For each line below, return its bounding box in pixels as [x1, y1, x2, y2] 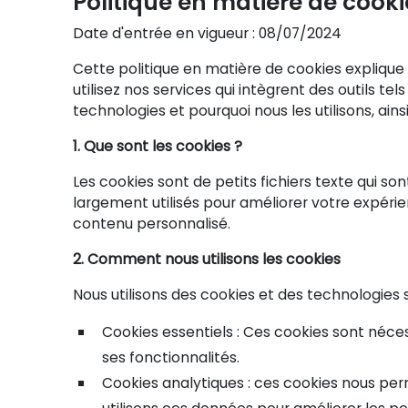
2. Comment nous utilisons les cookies [73, 248, 341, 270]
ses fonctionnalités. [101, 346, 240, 368]
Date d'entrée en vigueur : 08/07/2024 [73, 22, 342, 44]
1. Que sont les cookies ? [73, 135, 242, 157]
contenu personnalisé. [73, 212, 230, 234]
